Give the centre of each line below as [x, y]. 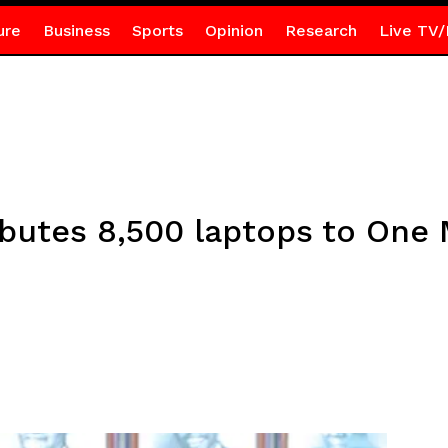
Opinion [233, 30]
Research [320, 30]
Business [76, 30]
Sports [157, 30]
